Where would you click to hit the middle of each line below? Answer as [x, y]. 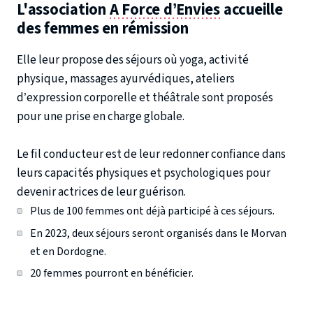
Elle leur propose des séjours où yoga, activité [133, 60]
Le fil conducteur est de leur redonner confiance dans [151, 154]
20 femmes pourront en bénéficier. [112, 274]
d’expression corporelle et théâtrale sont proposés [145, 97]
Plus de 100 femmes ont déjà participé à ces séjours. [152, 211]
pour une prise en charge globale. [101, 116]
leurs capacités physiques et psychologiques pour [144, 173]
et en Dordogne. [68, 251]
